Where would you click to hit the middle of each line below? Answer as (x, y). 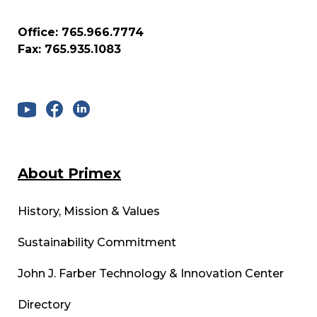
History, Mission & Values (89, 212)
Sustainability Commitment (97, 243)
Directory (44, 305)
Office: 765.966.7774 (81, 33)
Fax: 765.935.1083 (69, 50)
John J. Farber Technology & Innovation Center (151, 274)
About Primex (69, 174)
